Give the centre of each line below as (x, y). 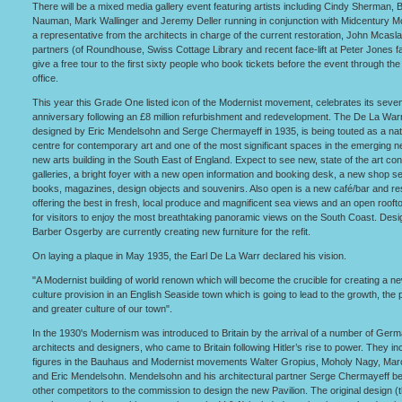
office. (45, 78)
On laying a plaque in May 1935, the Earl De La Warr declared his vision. (189, 256)
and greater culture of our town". (102, 309)
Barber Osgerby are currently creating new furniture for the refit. (171, 232)
